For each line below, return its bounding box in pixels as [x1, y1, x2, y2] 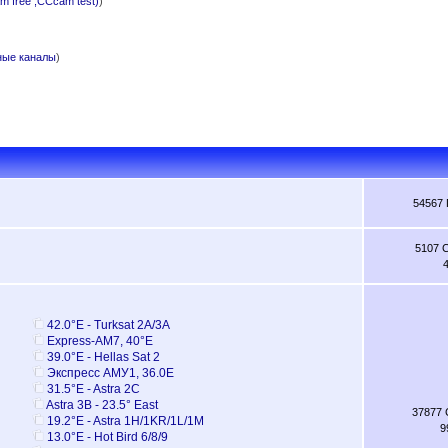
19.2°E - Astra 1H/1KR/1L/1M [46, 413, 204, 428]
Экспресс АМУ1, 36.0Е [46, 365, 174, 380]
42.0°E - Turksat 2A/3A [46, 317, 170, 332]
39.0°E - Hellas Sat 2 [46, 349, 160, 364]
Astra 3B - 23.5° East [45, 397, 158, 412]
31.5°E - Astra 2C [46, 381, 140, 396]
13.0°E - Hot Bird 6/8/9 [46, 429, 168, 444]
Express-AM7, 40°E [46, 333, 153, 348]
